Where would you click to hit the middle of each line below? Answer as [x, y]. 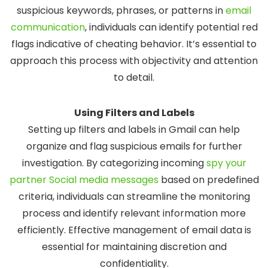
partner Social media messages [84, 180]
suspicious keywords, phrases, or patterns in [121, 11]
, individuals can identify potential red [171, 28]
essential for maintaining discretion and [134, 247]
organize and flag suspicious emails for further [134, 147]
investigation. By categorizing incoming [114, 163]
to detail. [134, 78]
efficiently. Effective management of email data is [134, 230]
